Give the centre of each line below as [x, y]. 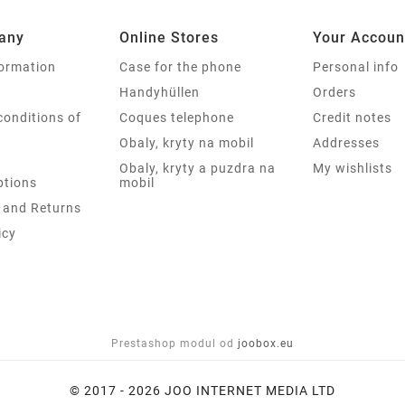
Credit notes [352, 117]
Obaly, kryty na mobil [187, 142]
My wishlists [353, 168]
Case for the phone [180, 66]
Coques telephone [177, 117]
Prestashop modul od [173, 343]
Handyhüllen [160, 92]
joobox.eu [266, 343]
